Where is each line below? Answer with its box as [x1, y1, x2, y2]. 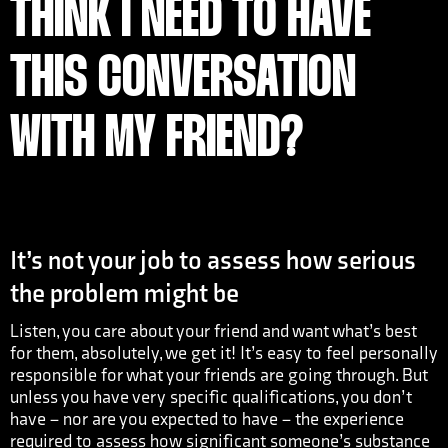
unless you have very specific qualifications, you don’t [10, 387, 412, 408]
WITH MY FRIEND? [10, 113, 304, 168]
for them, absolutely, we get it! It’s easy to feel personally [10, 343, 438, 364]
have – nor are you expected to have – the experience [10, 409, 404, 430]
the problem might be [10, 279, 239, 310]
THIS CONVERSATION [10, 53, 356, 108]
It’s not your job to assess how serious [10, 246, 416, 277]
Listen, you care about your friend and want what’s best [10, 321, 417, 342]
